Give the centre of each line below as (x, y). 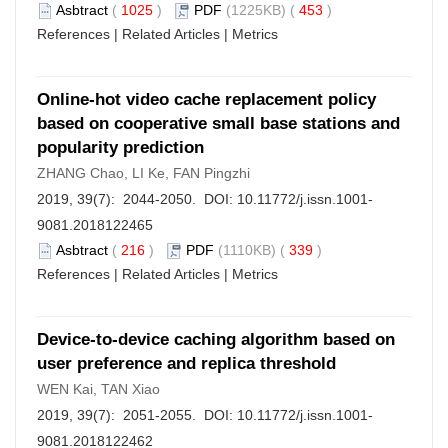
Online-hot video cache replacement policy (206, 99)
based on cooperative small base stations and (218, 123)
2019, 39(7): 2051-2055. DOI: (137, 415)
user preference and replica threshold (186, 363)
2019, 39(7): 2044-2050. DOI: (137, 199)
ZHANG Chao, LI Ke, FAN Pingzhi (143, 173)
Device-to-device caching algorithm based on (216, 339)
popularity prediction (120, 147)
